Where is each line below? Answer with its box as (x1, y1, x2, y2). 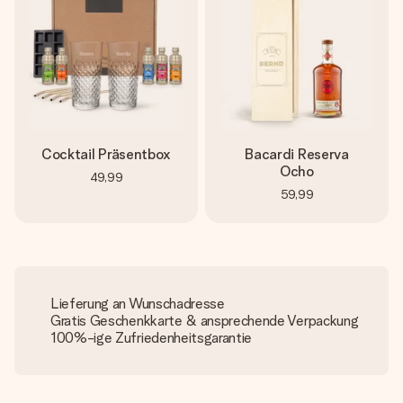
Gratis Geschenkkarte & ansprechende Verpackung (50, 312, 359, 329)
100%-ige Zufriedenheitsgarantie (50, 329, 253, 346)
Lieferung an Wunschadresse (50, 295, 225, 312)
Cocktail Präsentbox (41, 146, 171, 163)
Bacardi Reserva (245, 146, 349, 163)
